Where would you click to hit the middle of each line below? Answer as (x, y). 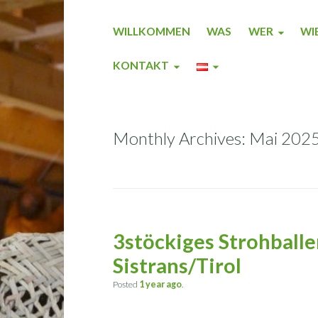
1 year (152, 285)
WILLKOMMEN (151, 31)
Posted (126, 285)
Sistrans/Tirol (177, 266)
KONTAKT (141, 66)
